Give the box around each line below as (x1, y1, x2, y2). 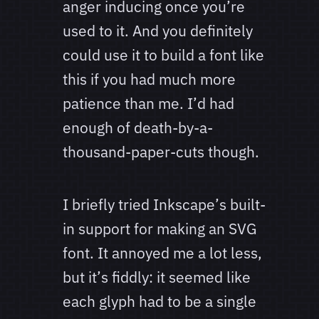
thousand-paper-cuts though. (63, 142, 259, 162)
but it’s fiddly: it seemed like (63, 267, 251, 288)
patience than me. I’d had (63, 93, 234, 114)
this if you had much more (63, 69, 236, 90)
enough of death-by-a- (63, 117, 213, 138)
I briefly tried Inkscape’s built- (63, 194, 266, 215)
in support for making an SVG (63, 219, 257, 239)
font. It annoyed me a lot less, (63, 243, 262, 263)
